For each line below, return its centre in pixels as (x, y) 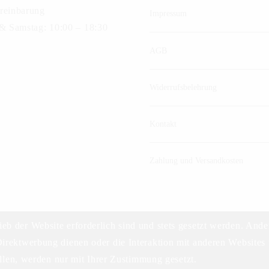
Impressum (168, 14)
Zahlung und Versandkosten (196, 161)
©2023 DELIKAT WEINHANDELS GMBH (134, 252)
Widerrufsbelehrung (183, 87)
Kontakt (163, 124)
